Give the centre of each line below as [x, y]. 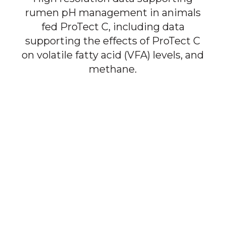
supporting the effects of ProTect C [113, 41]
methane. [113, 69]
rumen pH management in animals [113, 12]
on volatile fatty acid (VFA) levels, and [113, 55]
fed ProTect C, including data [113, 26]
